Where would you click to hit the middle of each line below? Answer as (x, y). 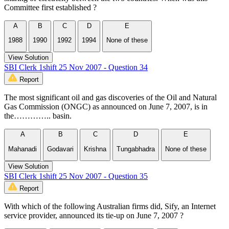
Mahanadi (22, 149)
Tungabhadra (136, 149)
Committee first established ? (50, 7)
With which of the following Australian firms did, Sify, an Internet (110, 206)
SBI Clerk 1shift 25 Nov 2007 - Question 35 (76, 176)
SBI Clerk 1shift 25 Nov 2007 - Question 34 (76, 67)
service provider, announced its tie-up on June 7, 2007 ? (94, 215)
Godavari (60, 149)
